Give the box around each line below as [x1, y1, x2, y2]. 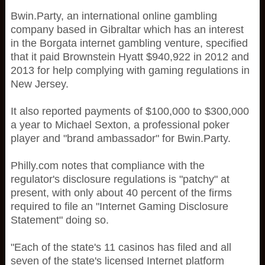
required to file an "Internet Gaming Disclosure [10, 201, 228, 212]
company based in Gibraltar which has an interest [10, 24, 244, 35]
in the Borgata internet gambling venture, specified [10, 37, 248, 49]
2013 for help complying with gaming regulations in [10, 64, 250, 76]
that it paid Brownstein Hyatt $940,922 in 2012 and [10, 51, 249, 63]
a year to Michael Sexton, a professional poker [10, 119, 230, 131]
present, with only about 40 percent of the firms [10, 187, 232, 199]
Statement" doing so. [10, 214, 109, 226]
